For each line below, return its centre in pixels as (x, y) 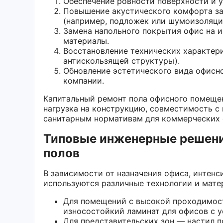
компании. (84, 80)
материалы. (86, 41)
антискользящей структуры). (121, 60)
